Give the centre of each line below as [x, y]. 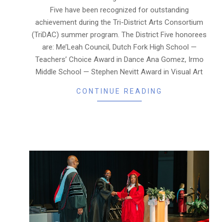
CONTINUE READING [119, 91]
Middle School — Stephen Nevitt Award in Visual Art [119, 72]
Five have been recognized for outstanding [119, 10]
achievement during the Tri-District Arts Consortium [119, 22]
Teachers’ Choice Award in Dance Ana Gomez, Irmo [119, 59]
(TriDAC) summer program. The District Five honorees [119, 34]
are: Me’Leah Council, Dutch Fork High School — [119, 47]
